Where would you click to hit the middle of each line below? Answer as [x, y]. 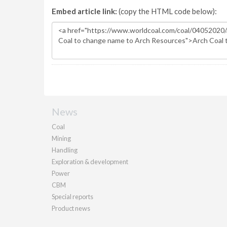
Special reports [72, 197]
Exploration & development [90, 162]
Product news [71, 208]
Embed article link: [84, 11]
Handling [65, 150]
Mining [61, 138]
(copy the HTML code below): [167, 11]
